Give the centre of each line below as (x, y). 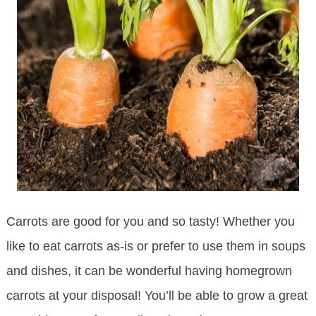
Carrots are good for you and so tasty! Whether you (150, 222)
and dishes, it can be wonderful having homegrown (149, 271)
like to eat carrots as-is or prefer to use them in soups (156, 247)
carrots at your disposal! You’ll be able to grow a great (157, 296)
